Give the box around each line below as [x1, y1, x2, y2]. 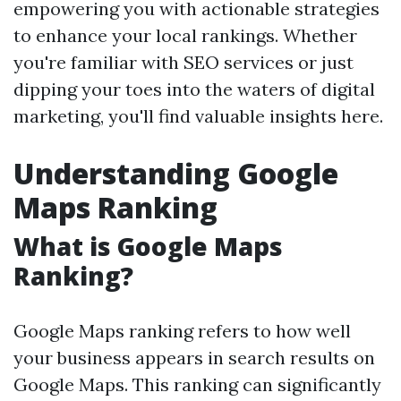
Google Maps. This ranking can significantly [13, 373, 381, 396]
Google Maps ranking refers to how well [13, 320, 351, 342]
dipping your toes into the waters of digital [13, 78, 375, 100]
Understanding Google [13, 154, 338, 192]
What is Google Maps [13, 229, 283, 263]
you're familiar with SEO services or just [13, 51, 354, 73]
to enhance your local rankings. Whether [13, 24, 357, 47]
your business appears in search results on [13, 346, 375, 369]
